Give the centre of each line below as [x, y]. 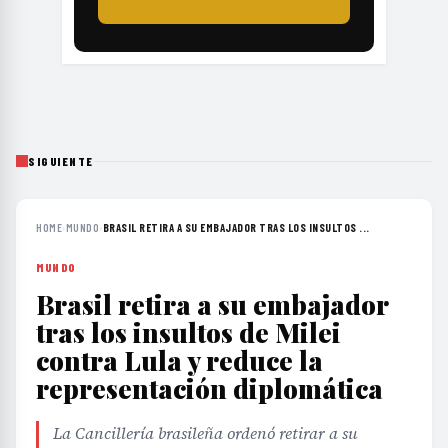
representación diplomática [209, 388]
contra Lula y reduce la [179, 360]
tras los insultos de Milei [188, 332]
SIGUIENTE [61, 160]
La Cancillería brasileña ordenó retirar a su [205, 432]
